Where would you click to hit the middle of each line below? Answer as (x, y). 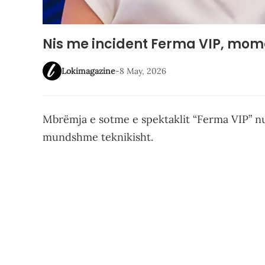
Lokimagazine (88, 71)
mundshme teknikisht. (98, 137)
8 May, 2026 (143, 71)
